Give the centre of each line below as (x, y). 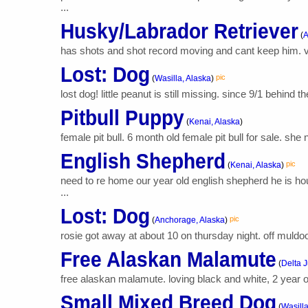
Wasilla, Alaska (183, 78)
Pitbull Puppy (122, 118)
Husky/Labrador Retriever (179, 31)
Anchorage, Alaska (189, 220)
